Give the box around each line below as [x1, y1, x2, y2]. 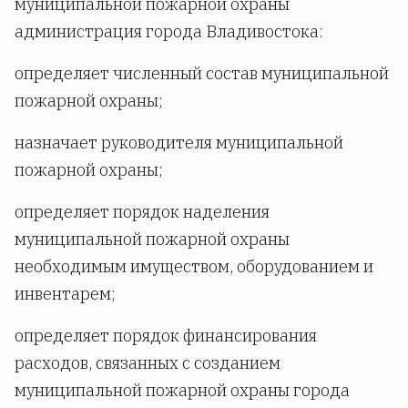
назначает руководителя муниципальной [15, 131, 343, 153]
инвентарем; [15, 282, 116, 304]
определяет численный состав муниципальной [15, 62, 389, 84]
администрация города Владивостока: [15, 20, 323, 42]
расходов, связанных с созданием [15, 352, 280, 373]
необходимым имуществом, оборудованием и [15, 255, 373, 277]
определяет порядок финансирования [15, 324, 317, 346]
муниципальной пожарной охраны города [15, 379, 350, 401]
